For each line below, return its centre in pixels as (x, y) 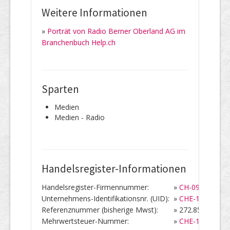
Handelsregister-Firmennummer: (95, 187)
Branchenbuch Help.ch (79, 42)
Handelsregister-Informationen (114, 168)
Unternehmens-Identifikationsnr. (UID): (108, 198)
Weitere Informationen (94, 12)
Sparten (60, 89)
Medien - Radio (80, 117)
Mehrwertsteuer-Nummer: (85, 221)
